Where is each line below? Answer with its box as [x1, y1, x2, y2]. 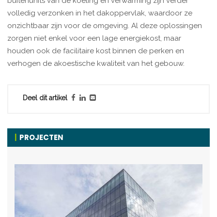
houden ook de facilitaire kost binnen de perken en [7, 46, 184, 56]
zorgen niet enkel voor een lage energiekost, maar [7, 34, 181, 43]
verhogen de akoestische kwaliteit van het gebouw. [7, 59, 185, 68]
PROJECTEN [19, 132, 63, 143]
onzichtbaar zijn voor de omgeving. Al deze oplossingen [7, 21, 202, 31]
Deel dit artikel [23, 94, 67, 102]
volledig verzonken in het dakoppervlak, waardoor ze [7, 9, 192, 18]
